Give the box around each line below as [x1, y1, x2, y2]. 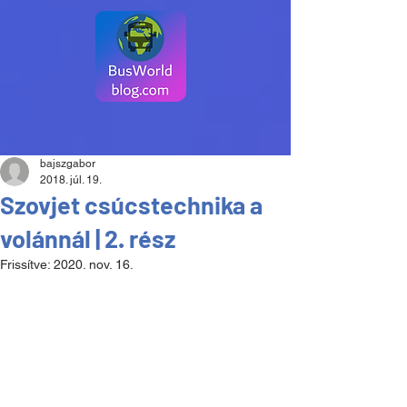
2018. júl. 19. [40, 174, 102, 186]
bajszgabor [40, 157, 95, 170]
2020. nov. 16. [54, 257, 134, 272]
